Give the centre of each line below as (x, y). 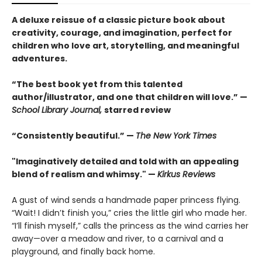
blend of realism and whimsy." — (85, 174)
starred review (137, 110)
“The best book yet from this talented (97, 84)
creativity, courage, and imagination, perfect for (122, 33)
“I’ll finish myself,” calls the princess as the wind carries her (130, 226)
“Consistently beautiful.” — (74, 136)
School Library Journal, (58, 110)
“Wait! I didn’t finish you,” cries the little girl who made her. (129, 213)
